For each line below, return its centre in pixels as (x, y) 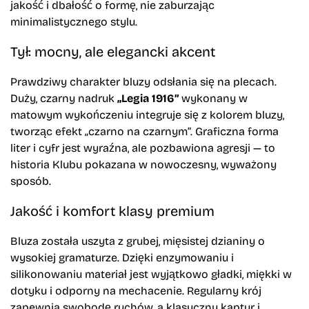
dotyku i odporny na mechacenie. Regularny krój (136, 290)
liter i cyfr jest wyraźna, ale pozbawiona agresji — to (143, 147)
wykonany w (213, 97)
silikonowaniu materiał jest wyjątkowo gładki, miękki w (151, 273)
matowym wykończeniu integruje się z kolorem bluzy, (147, 114)
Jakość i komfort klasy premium (112, 210)
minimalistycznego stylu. (74, 21)
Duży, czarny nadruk (64, 97)
